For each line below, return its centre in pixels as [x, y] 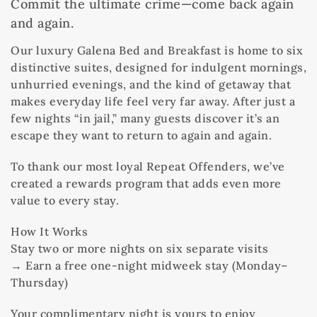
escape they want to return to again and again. [141, 135]
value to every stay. [65, 200]
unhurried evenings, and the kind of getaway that [151, 84]
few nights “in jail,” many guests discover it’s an [145, 118]
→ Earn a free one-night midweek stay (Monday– [149, 265]
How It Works [49, 231]
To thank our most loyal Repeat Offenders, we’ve [148, 166]
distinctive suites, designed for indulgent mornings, [158, 67]
